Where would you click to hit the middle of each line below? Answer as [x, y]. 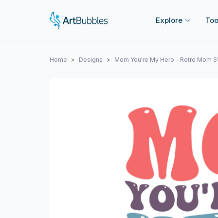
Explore [169, 20]
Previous [92, 204]
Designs [91, 60]
